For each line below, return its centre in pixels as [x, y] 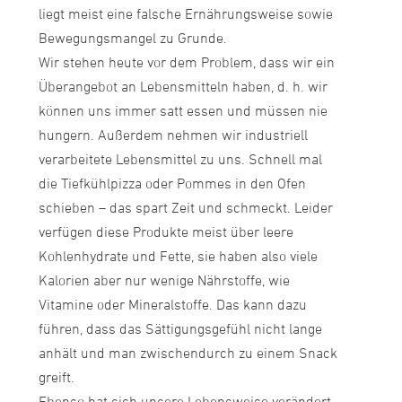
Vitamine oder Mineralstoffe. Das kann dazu [172, 306]
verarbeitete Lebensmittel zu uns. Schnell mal [180, 160]
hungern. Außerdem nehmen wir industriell [173, 136]
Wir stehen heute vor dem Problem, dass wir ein [186, 63]
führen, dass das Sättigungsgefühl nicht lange [180, 330]
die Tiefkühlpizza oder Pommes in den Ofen [172, 184]
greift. [56, 378]
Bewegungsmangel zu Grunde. [132, 39]
